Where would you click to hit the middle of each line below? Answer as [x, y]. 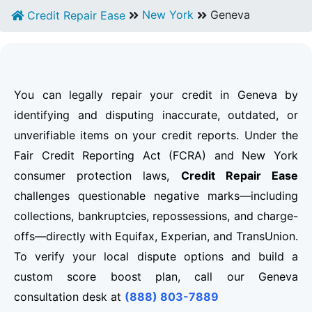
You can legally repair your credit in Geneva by [156, 95]
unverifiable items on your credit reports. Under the [156, 135]
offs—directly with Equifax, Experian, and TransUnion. [156, 236]
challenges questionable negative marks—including [156, 196]
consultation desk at [69, 297]
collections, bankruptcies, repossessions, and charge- [156, 216]
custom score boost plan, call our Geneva [156, 277]
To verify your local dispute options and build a [156, 257]
